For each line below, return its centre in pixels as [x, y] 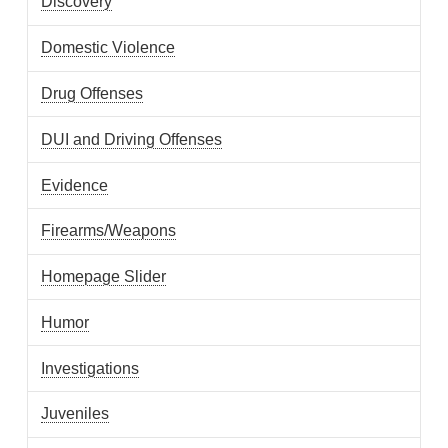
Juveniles [75, 414]
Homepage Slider [104, 277]
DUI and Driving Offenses [132, 139]
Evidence [75, 185]
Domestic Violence [108, 48]
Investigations [90, 368]
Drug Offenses [92, 93]
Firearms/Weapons [109, 231]
